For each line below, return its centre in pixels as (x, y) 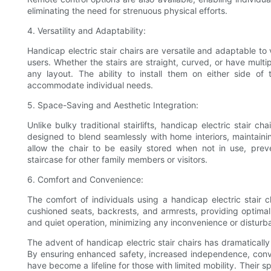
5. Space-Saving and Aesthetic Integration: (113, 105)
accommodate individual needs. (90, 85)
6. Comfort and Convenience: (85, 179)
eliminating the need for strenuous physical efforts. (127, 10)
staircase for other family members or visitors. (117, 159)
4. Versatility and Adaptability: (87, 30)
